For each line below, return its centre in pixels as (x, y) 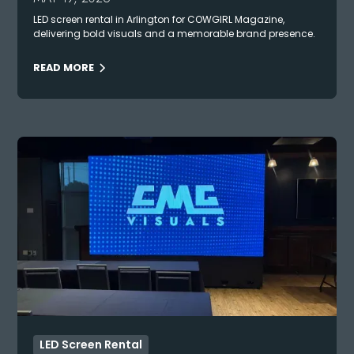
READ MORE (64, 68)
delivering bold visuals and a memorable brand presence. (175, 34)
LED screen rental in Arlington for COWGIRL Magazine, (159, 20)
